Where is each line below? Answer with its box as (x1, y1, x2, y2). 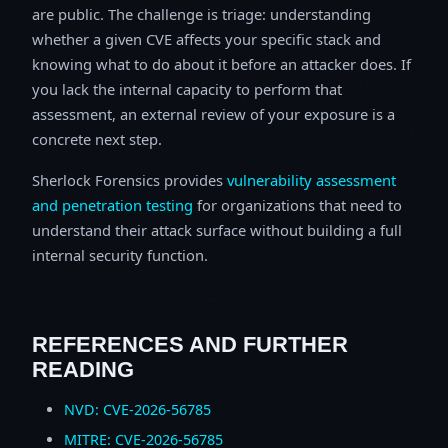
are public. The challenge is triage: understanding (32, 3, 371, 24)
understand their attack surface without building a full (32, 219, 402, 240)
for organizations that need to (193, 194, 402, 215)
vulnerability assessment (227, 169, 396, 190)
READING (32, 356, 134, 382)
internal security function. (32, 244, 208, 265)
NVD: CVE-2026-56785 (64, 399, 211, 419)
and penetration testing (32, 194, 193, 215)
